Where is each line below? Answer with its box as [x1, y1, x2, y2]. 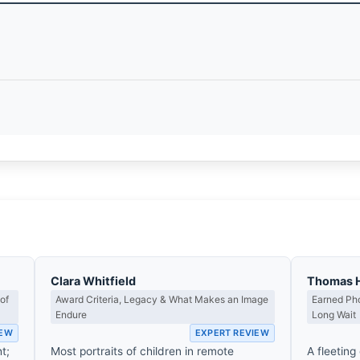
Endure [55, 308, 88, 321]
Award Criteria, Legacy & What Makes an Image [55, 292, 269, 305]
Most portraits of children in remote [51, 344, 235, 358]
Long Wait [312, 308, 357, 321]
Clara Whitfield [51, 273, 137, 288]
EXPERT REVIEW [194, 326, 269, 338]
